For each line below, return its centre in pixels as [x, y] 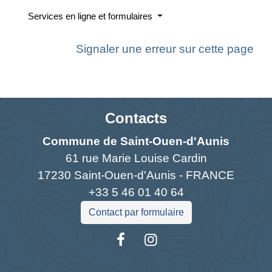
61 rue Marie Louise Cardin [136, 158]
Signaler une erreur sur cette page [165, 49]
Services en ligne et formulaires [91, 16]
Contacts [136, 118]
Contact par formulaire [136, 212]
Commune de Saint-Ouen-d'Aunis [136, 141]
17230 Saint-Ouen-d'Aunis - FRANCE [136, 175]
